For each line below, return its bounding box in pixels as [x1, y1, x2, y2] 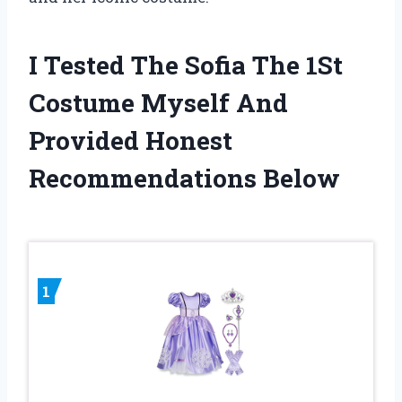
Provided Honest [29, 123, 232, 157]
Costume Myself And [29, 85, 288, 119]
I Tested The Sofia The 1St [29, 48, 343, 82]
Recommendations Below [29, 161, 340, 195]
